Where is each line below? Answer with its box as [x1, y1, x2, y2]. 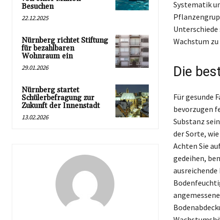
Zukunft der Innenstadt [22, 101, 100, 110]
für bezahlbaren [22, 43, 74, 53]
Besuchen [22, 1, 54, 11]
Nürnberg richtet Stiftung [22, 35, 108, 45]
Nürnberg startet [22, 85, 79, 95]
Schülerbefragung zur [22, 93, 94, 103]
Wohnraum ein [22, 51, 73, 61]
